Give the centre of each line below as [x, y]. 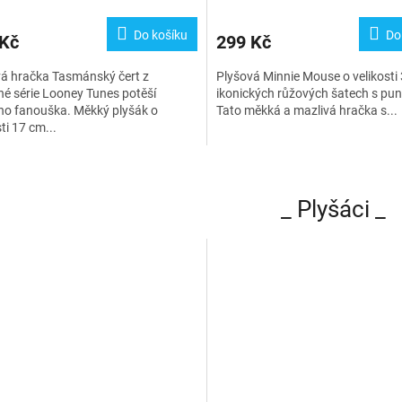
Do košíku [160, 35]
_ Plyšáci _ [333, 209]
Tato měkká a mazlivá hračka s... [306, 110]
